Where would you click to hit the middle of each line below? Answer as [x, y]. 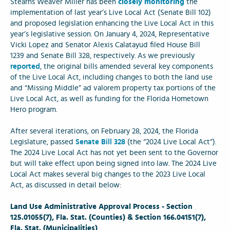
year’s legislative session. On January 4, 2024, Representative [110, 34]
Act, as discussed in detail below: [66, 185]
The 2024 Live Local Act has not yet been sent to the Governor [114, 153]
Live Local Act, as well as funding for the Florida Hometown [109, 99]
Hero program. [34, 110]
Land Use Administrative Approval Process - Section [101, 207]
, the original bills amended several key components [127, 67]
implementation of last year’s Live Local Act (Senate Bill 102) [111, 13]
